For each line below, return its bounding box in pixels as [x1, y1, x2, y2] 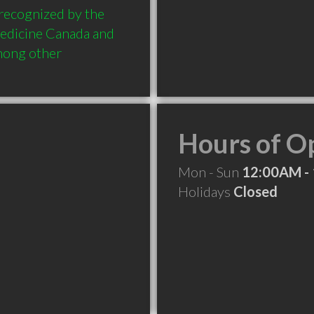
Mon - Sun [178, 163, 242, 180]
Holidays [178, 183, 233, 200]
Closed [233, 183, 278, 200]
